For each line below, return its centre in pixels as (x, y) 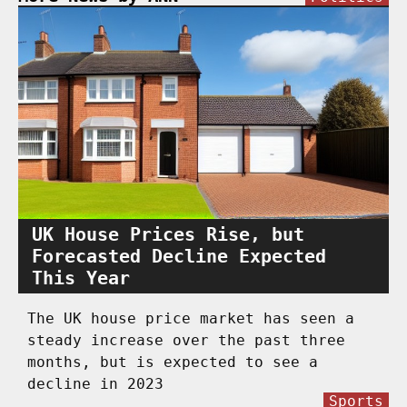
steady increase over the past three (186, 340)
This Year (81, 278)
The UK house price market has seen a (191, 318)
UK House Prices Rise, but (168, 234)
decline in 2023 (95, 383)
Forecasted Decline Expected (179, 256)
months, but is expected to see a (173, 362)
